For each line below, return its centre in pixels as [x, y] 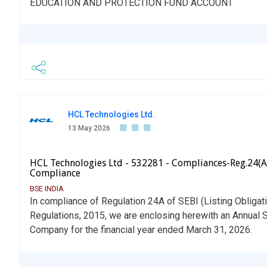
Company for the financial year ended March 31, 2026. [141, 230]
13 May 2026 [89, 128]
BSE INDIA [47, 189]
